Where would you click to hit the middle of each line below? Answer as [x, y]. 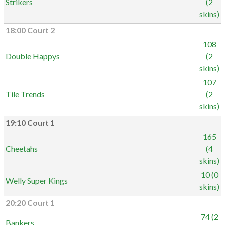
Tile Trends [25, 94]
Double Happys [33, 56]
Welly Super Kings [37, 181]
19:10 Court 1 [30, 123]
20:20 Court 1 [30, 203]
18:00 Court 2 [30, 30]
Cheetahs [22, 148]
